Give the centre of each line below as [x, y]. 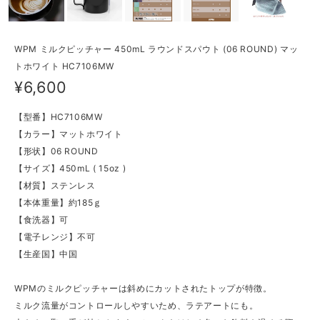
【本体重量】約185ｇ [59, 203]
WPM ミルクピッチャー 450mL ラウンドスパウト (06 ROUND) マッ [156, 49]
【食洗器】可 [41, 220]
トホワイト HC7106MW [64, 66]
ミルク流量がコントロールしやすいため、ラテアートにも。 [136, 306]
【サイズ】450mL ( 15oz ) [70, 169]
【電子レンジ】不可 [55, 237]
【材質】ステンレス [55, 186]
